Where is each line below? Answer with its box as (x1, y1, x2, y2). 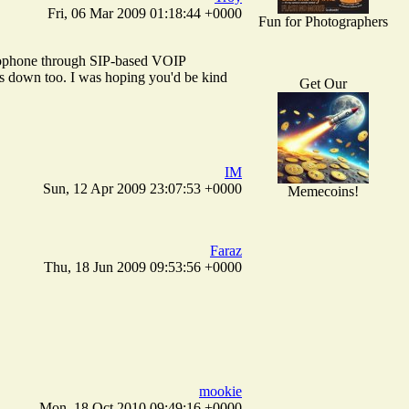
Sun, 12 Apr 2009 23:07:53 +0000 (43, 180, 242, 196)
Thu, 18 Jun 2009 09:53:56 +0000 (44, 258, 242, 275)
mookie (199, 383, 242, 399)
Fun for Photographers (257, 13, 388, 29)
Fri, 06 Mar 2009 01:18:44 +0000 (47, 5, 242, 21)
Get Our (299, 75, 347, 91)
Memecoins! (287, 183, 359, 199)
